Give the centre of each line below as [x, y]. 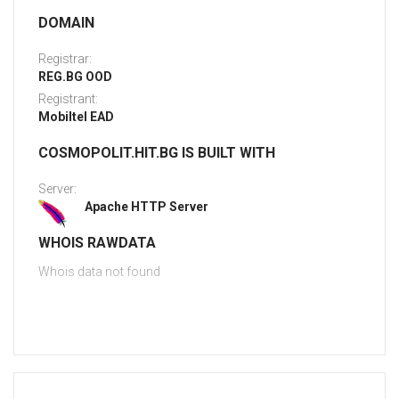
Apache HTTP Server [147, 207]
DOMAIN [66, 23]
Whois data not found [99, 272]
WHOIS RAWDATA [97, 243]
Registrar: [65, 59]
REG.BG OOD [75, 77]
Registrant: [68, 99]
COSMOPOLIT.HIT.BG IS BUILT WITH [157, 153]
